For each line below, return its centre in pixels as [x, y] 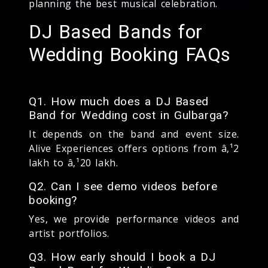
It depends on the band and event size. [134, 134]
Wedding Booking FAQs [130, 54]
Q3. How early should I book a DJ [122, 257]
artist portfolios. [69, 233]
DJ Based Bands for [116, 31]
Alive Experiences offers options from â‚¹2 [134, 148]
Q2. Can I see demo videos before [123, 186]
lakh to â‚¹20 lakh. [74, 162]
